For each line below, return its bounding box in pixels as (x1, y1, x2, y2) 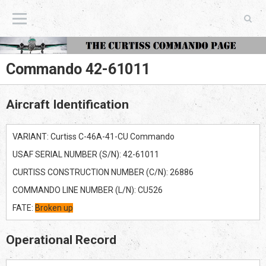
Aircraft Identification (6, 97, 129, 112)
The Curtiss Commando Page (213, 10, 227, 27)
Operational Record (6, 232, 116, 247)
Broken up (35, 202, 73, 213)
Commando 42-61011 (6, 60, 150, 78)
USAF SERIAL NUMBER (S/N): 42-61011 (12, 149, 159, 159)
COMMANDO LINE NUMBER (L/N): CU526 (12, 185, 163, 195)
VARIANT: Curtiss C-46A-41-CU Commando (12, 131, 175, 141)
